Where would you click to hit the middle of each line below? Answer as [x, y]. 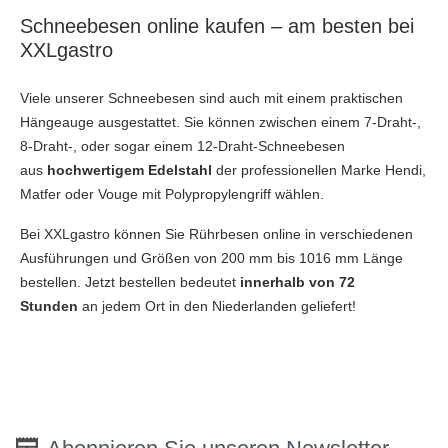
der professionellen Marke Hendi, [321, 169]
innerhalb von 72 [297, 281]
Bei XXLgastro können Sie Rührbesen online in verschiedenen [216, 233]
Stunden [49, 305]
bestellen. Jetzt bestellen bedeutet [128, 281]
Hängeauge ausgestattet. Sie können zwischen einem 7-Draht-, [220, 121]
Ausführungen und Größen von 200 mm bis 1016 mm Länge [211, 257]
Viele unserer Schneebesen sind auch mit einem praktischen [211, 97]
